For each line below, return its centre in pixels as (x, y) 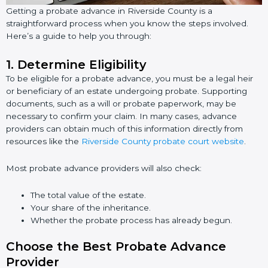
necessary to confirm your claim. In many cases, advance (121, 116)
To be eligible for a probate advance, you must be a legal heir (130, 78)
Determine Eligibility (82, 65)
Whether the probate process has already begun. (132, 220)
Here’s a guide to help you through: (79, 36)
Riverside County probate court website (163, 141)
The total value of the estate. (89, 195)
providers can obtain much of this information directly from (124, 129)
